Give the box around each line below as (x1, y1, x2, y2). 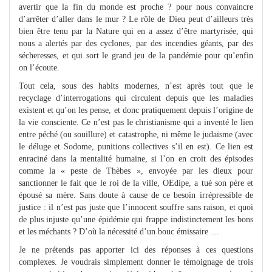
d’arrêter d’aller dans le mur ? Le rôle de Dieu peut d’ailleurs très (19, 14, 253, 24)
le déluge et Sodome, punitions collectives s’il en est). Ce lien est (19, 141, 253, 151)
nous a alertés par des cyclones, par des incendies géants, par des (19, 38, 253, 48)
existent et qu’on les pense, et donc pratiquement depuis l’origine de (19, 105, 253, 115)
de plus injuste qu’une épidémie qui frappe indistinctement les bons (19, 214, 253, 224)
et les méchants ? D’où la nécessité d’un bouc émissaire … (19, 226, 219, 236)
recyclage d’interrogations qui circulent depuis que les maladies (19, 93, 253, 103)
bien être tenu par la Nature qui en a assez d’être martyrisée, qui (19, 26, 253, 36)
